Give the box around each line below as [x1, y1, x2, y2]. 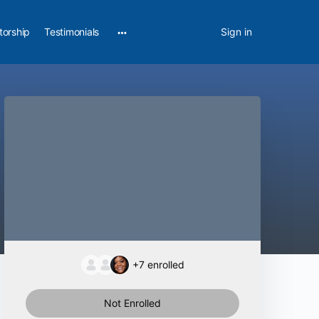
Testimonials [44, 26, 100, 38]
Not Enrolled [104, 296, 161, 309]
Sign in [221, 26, 252, 38]
